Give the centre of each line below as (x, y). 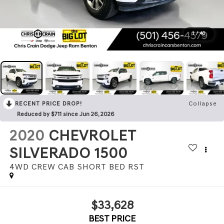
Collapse (203, 104)
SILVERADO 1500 (68, 153)
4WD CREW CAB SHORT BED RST (77, 167)
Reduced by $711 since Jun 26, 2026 (66, 114)
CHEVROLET (92, 136)
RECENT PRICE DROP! (48, 104)
